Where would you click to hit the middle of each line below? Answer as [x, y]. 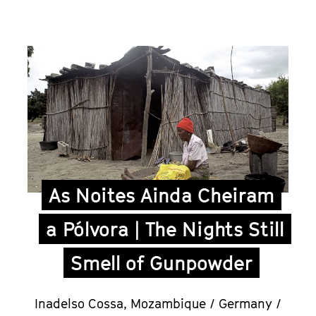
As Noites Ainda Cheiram [162, 195]
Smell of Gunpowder [162, 262]
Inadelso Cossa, [82, 303]
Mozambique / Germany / [206, 303]
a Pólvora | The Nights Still [165, 229]
